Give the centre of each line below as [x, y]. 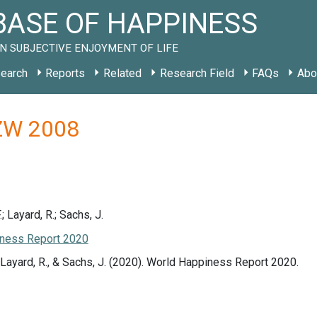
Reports [65, 73]
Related [122, 73]
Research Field [197, 73]
